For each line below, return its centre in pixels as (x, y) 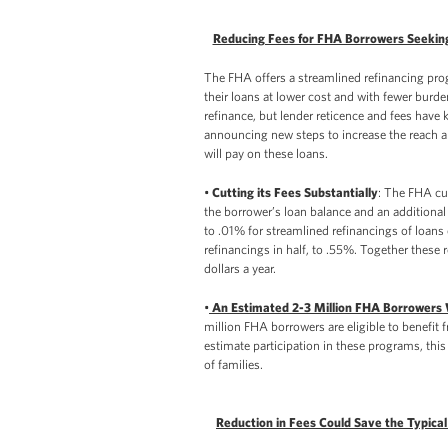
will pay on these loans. (266, 153)
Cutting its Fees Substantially (295, 192)
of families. (233, 364)
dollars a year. (240, 268)
